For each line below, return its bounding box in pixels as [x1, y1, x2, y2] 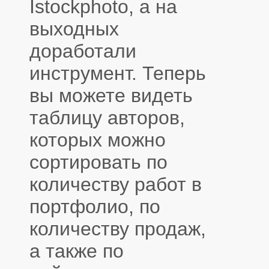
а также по [29, 240, 124, 262]
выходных [29, 17, 119, 40]
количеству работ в [29, 173, 202, 195]
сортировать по [29, 151, 168, 173]
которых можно [29, 128, 166, 151]
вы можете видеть [29, 84, 193, 106]
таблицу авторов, [29, 106, 185, 128]
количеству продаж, [29, 217, 206, 240]
